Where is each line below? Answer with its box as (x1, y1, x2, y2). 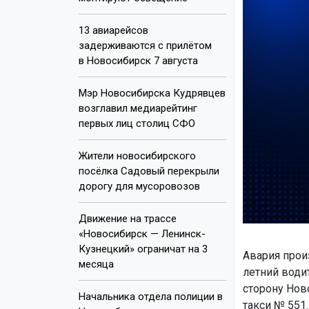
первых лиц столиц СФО (79, 117, 195, 130)
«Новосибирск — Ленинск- (79, 227, 206, 240)
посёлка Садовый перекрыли (79, 164, 219, 177)
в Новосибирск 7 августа (79, 54, 198, 67)
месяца (79, 257, 114, 270)
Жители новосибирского (79, 149, 196, 162)
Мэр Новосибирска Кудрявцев (79, 86, 226, 99)
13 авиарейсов (79, 23, 148, 37)
